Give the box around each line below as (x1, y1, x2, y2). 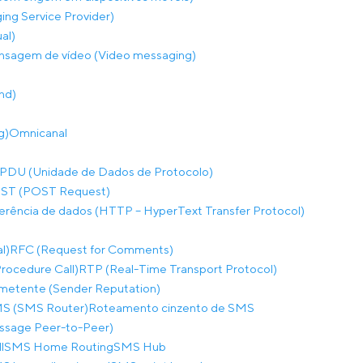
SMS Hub (113, 340, 166, 353)
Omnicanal (9, 126, 67, 139)
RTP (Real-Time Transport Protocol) (79, 262, 277, 275)
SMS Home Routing (4, 340, 113, 353)
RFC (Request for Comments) (10, 242, 173, 256)
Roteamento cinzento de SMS (88, 301, 254, 314)
